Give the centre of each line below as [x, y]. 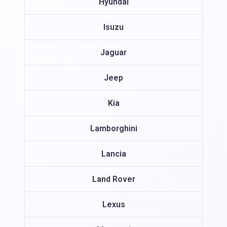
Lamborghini [113, 128]
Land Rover [113, 179]
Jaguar [113, 52]
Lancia [113, 154]
